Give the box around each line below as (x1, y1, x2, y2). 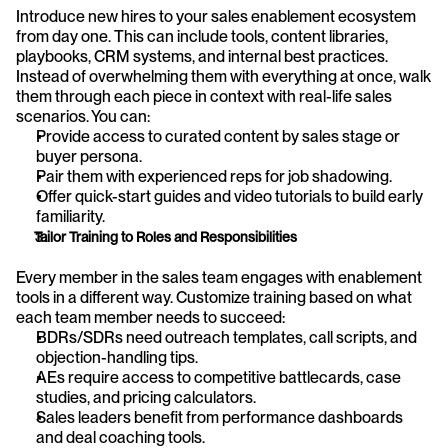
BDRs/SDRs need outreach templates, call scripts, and (36, 327, 417, 347)
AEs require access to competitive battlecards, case (36, 367, 401, 387)
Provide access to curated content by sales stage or (36, 126, 400, 146)
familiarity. (36, 206, 105, 226)
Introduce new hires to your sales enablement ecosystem (16, 6, 416, 26)
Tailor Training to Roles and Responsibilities (34, 228, 297, 245)
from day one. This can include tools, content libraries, (16, 26, 388, 46)
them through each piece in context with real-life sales (16, 86, 392, 106)
